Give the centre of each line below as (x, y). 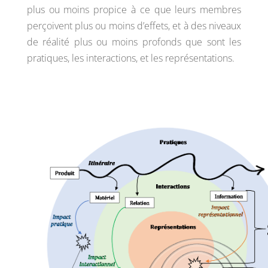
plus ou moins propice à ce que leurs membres (134, 10)
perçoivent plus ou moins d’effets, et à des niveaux (134, 26)
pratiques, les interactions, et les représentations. (130, 58)
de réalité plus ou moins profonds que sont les (134, 42)
